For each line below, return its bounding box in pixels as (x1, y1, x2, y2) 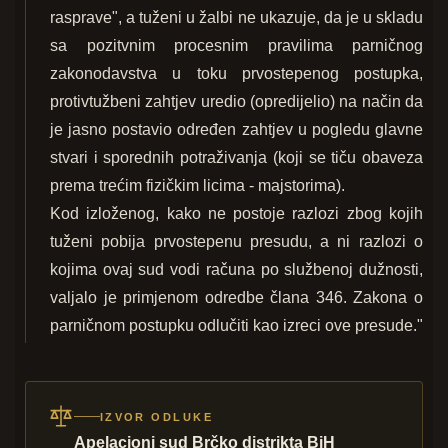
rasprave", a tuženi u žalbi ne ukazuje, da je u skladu (50, 9, 423, 27)
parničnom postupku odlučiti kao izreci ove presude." (50, 317, 423, 335)
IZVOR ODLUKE (99, 410, 214, 423)
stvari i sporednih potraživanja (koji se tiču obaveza (50, 149, 423, 167)
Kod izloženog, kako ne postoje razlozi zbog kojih (50, 205, 423, 223)
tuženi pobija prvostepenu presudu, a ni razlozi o (50, 233, 423, 251)
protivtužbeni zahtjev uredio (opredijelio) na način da (50, 93, 423, 111)
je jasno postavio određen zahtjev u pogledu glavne (50, 121, 423, 139)
